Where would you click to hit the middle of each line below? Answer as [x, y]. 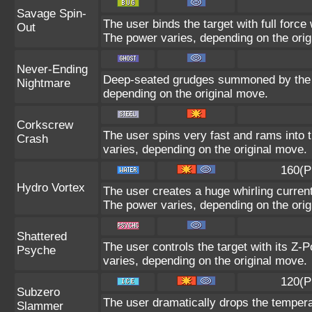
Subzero [38, 292]
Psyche [36, 250]
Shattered [42, 236]
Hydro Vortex [51, 188]
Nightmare [44, 83]
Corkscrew [45, 125]
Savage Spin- [52, 14]
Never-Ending [52, 69]
